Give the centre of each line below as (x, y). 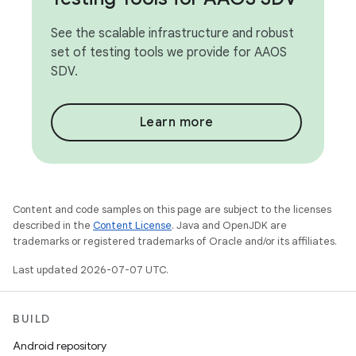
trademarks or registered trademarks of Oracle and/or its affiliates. (175, 241)
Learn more (176, 122)
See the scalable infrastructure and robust (172, 33)
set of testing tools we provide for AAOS (169, 52)
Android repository (60, 346)
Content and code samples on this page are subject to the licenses (172, 209)
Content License (132, 225)
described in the (53, 225)
